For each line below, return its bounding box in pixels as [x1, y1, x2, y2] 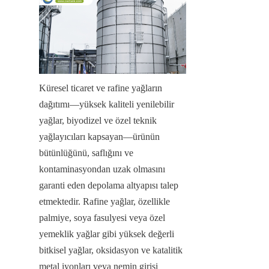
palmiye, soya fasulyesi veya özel [39, 212, 165, 223]
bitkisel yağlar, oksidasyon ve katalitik [39, 244, 183, 255]
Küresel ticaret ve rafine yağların [39, 82, 162, 93]
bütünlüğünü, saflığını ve [39, 147, 133, 158]
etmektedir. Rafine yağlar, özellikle [39, 196, 170, 207]
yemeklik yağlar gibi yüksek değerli [39, 228, 174, 239]
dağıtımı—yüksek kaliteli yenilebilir [39, 98, 174, 109]
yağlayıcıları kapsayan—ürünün [39, 131, 160, 142]
